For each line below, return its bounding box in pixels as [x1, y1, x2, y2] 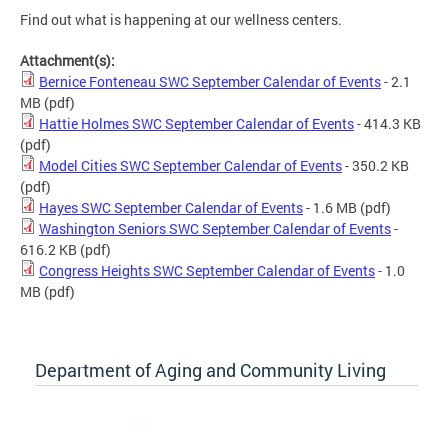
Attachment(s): [20, 50, 118, 70]
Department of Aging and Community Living [35, 357, 386, 382]
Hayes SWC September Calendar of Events [39, 197, 303, 217]
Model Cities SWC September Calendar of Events [39, 155, 342, 175]
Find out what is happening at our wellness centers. [20, 9, 342, 29]
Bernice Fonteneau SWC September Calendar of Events [39, 71, 381, 91]
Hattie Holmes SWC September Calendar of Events [39, 113, 354, 133]
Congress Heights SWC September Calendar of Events [39, 260, 375, 280]
